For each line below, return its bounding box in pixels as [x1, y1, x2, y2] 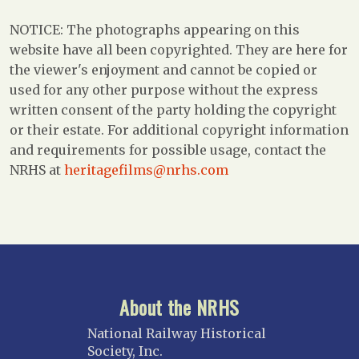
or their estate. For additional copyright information [10, 121, 349, 138]
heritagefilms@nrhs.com [64, 161, 228, 178]
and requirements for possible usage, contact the [10, 141, 326, 158]
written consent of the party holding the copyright [10, 101, 337, 118]
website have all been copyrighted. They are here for [10, 41, 348, 58]
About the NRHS [119, 292, 240, 321]
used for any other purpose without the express [10, 81, 318, 98]
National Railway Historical [87, 325, 266, 341]
